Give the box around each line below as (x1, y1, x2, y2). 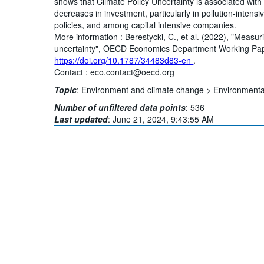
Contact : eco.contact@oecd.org (54, 65, 175, 78)
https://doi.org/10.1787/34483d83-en (54, 54, 194, 66)
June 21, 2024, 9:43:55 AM (113, 113, 214, 125)
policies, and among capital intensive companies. (54, 18, 237, 31)
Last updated (54, 113, 108, 125)
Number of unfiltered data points (54, 101, 186, 113)
